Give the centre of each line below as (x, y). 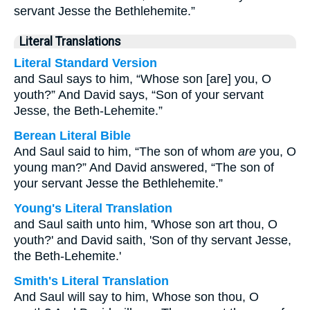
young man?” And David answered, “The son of (144, 167)
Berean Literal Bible (72, 136)
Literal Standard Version (85, 63)
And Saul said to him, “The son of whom (126, 152)
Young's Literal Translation (93, 208)
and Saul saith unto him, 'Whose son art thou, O (146, 224)
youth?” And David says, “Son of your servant (139, 95)
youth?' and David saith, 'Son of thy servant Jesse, (153, 240)
